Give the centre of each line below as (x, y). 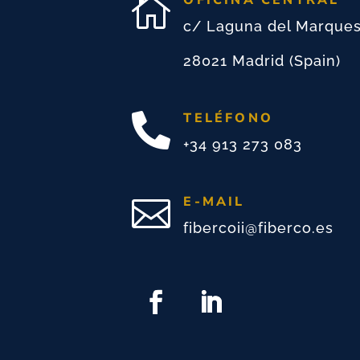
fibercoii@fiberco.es (259, 228)
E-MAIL (214, 202)
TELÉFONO (229, 119)
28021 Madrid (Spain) (262, 61)
